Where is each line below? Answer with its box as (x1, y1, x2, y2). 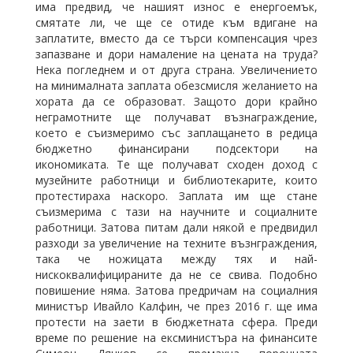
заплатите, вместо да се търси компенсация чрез (35, 30, 318, 46)
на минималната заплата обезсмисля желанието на (35, 77, 318, 93)
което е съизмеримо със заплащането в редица (35, 124, 318, 140)
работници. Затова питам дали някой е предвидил (35, 219, 318, 235)
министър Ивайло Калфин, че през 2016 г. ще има (35, 298, 318, 314)
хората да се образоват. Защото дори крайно (35, 93, 318, 109)
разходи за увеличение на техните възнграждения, (35, 235, 318, 251)
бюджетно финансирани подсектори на (35, 140, 318, 156)
